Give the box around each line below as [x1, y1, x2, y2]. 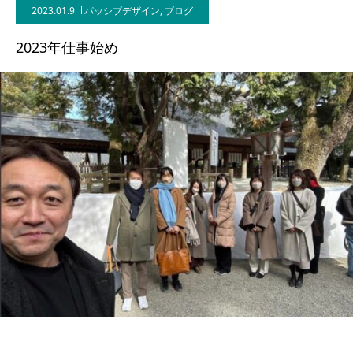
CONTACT [50, 66, 96, 80]
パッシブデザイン [84, 4, 160, 17]
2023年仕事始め [16, 38, 118, 57]
